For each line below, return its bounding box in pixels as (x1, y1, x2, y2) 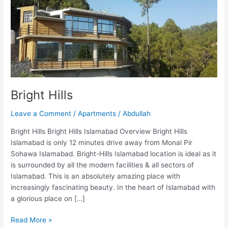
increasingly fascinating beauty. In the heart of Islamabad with (11, 183, 216, 191)
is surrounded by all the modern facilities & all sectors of (11, 160, 194, 169)
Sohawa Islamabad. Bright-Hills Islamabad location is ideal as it (11, 149, 217, 158)
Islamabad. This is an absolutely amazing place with (11, 172, 181, 180)
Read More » (11, 216, 52, 224)
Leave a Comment (11, 109, 72, 118)
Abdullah (123, 109, 151, 118)
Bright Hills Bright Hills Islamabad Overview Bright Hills (11, 127, 188, 135)
